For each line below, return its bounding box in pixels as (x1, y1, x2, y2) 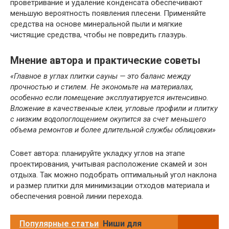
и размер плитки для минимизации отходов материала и (10, 180, 210, 190)
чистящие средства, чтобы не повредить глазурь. (10, 30, 187, 39)
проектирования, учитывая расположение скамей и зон (10, 159, 207, 169)
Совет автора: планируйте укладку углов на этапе (10, 148, 185, 158)
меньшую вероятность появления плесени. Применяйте (10, 8, 206, 18)
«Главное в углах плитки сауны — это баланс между (10, 71, 191, 81)
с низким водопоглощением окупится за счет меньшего (10, 114, 206, 124)
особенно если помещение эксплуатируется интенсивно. (10, 93, 209, 102)
